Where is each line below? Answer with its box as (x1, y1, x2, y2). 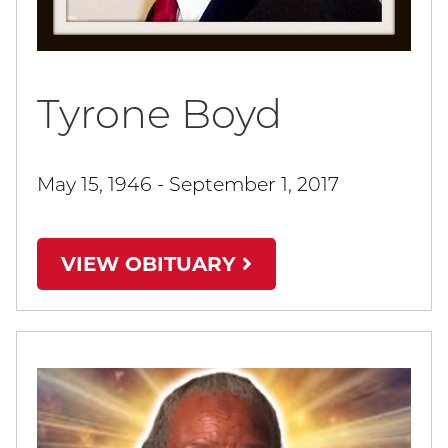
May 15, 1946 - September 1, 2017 (37, 172, 339, 197)
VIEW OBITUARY (61, 252, 242, 277)
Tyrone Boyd (37, 89, 282, 139)
